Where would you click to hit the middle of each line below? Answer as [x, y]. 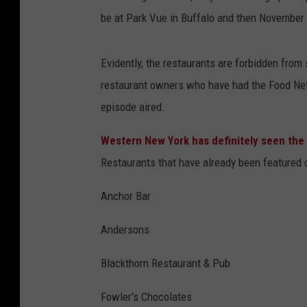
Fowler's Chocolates [146, 296]
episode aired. [133, 107]
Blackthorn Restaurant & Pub [165, 263]
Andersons [125, 229]
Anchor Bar [126, 196]
